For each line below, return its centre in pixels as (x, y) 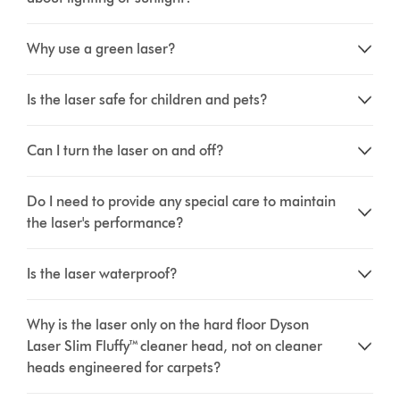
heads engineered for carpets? (125, 367)
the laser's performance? (106, 222)
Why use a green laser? (102, 48)
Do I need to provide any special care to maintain (182, 201)
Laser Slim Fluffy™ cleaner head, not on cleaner (175, 346)
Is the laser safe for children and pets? (148, 99)
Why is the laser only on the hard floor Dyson (168, 324)
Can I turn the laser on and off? (126, 150)
